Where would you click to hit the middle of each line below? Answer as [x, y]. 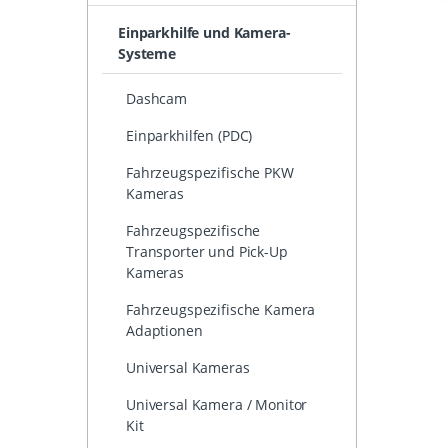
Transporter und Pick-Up [207, 252]
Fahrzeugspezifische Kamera [221, 310]
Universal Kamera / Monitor [217, 405]
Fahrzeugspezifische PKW [210, 173]
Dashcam [156, 99]
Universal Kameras [188, 368]
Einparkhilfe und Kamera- [204, 33]
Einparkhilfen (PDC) [189, 136]
